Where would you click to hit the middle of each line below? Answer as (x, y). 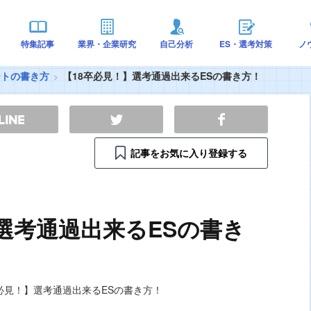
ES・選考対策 (246, 44)
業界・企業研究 (107, 44)
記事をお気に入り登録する (188, 153)
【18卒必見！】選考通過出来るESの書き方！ (162, 76)
